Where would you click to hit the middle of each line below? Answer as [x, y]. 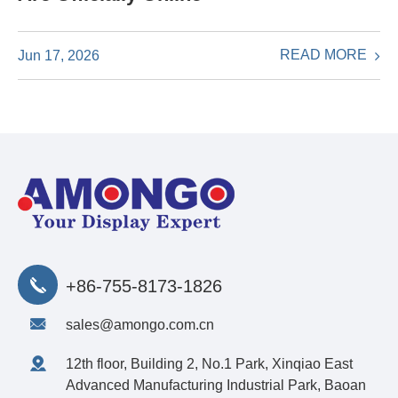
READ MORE [325, 55]
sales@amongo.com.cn [140, 325]
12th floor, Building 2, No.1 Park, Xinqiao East [209, 364]
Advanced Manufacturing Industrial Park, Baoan [216, 386]
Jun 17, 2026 [59, 55]
